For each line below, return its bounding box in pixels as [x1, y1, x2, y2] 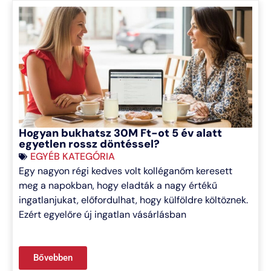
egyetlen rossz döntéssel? [19, 137, 160, 152]
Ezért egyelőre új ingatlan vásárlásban [19, 208, 186, 221]
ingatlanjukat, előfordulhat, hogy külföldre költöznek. [19, 194, 248, 207]
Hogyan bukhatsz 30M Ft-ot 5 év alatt [19, 126, 222, 141]
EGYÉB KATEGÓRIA [30, 150, 115, 163]
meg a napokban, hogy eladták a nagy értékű [19, 179, 217, 192]
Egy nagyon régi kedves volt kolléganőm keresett [19, 165, 232, 178]
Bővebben [33, 252, 73, 263]
